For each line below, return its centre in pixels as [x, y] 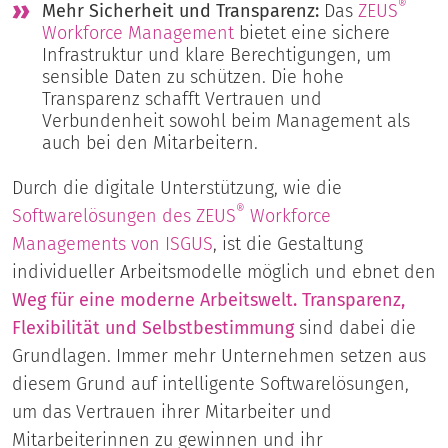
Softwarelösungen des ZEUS [124, 215]
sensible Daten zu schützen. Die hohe [193, 76]
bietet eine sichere [312, 32]
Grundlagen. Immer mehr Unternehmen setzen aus [219, 355]
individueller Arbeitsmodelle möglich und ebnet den [224, 271]
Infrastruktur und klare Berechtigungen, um [216, 54]
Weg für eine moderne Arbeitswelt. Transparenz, [208, 299]
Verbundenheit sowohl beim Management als [226, 120]
